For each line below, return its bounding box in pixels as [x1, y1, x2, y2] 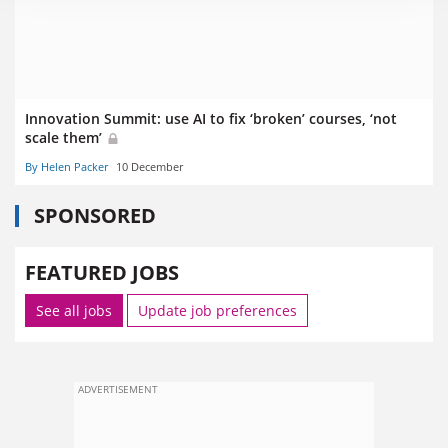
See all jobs [36, 300, 112, 320]
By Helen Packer [25, 158, 108, 174]
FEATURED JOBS [25, 258, 179, 286]
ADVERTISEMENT [78, 381, 158, 396]
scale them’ [25, 128, 106, 148]
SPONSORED [34, 201, 156, 229]
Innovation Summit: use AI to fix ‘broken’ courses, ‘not [25, 109, 397, 129]
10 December [116, 158, 183, 174]
